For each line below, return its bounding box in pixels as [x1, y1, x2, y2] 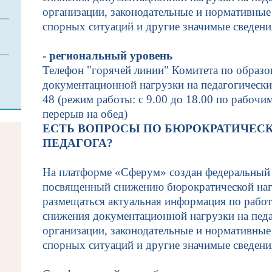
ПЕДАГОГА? [42, 137, 113, 149]
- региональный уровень [42, 49, 172, 62]
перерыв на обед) [42, 107, 127, 120]
